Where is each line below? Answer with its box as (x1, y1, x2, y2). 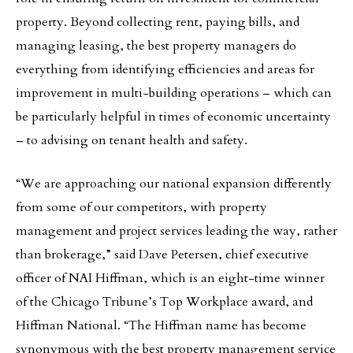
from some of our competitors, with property (16, 199, 267, 216)
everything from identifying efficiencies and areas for (16, 61, 314, 78)
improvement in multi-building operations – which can (16, 84, 332, 102)
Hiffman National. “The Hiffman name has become (16, 317, 307, 334)
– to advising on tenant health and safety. (16, 132, 247, 149)
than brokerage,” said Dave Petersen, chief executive (16, 246, 309, 263)
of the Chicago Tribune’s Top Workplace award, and (16, 293, 313, 310)
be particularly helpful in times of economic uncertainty (16, 108, 331, 125)
